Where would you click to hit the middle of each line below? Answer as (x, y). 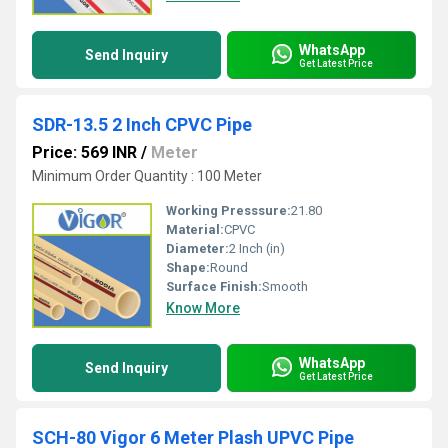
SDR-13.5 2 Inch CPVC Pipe (142, 124)
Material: (195, 229)
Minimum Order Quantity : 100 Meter (147, 176)
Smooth (285, 286)
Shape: (188, 267)
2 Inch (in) (257, 248)
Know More (203, 308)
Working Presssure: (228, 210)
